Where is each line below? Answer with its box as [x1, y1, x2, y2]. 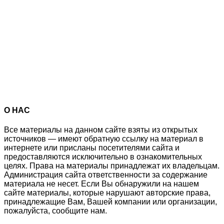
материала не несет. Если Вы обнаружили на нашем [4, 179, 199, 188]
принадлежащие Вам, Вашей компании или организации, [4, 197, 217, 206]
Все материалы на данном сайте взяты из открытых [4, 125, 197, 134]
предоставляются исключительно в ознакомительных [4, 152, 202, 161]
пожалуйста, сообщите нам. [4, 206, 107, 215]
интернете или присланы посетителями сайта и [4, 143, 179, 152]
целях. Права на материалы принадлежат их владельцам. [4, 161, 219, 170]
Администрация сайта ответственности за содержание [4, 170, 207, 179]
